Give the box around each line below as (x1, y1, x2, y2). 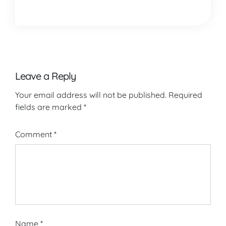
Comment (15, 129, 54, 139)
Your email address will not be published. (15, 90, 166, 100)
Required (168, 90, 202, 100)
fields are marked (15, 102, 84, 112)
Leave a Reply (15, 70, 76, 82)
